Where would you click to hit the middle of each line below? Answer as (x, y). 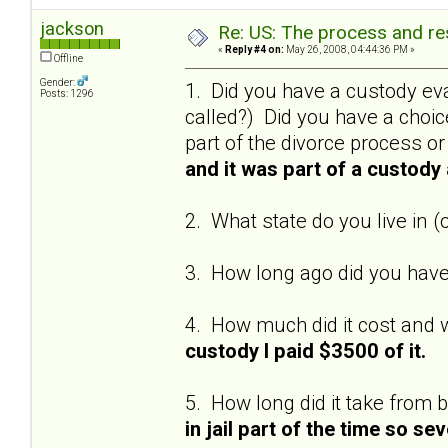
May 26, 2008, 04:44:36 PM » (349, 50)
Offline (67, 59)
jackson (72, 29)
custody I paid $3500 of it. (305, 350)
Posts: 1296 (67, 94)
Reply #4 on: (254, 50)
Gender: (58, 83)
